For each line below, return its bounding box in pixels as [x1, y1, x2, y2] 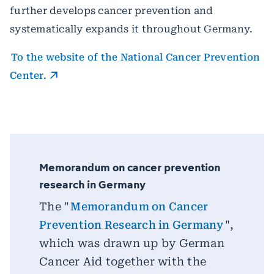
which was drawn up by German [39, 237, 224, 250]
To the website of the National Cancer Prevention [11, 51, 260, 64]
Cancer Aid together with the [39, 255, 206, 268]
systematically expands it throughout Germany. [10, 23, 253, 35]
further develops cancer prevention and [10, 5, 213, 17]
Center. [10, 70, 46, 82]
